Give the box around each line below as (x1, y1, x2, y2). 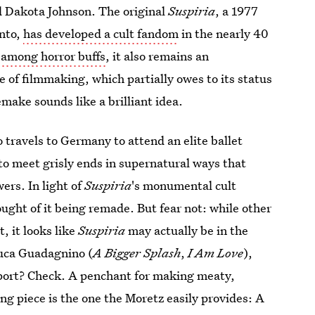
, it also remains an (105, 48, 210, 64)
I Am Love (188, 245, 244, 261)
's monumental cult (131, 177, 237, 193)
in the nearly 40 (179, 25, 269, 41)
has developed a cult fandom (23, 25, 179, 41)
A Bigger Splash (93, 245, 181, 261)
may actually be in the (125, 222, 249, 238)
